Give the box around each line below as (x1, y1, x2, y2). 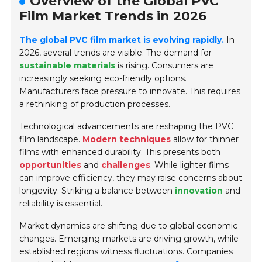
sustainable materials (19, 60, 116, 71)
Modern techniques (82, 134, 171, 145)
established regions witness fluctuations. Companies (19, 246, 233, 257)
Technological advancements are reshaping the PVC (19, 121, 234, 132)
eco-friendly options (104, 73, 185, 84)
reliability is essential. (19, 198, 103, 209)
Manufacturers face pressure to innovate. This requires (19, 86, 241, 97)
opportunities (19, 160, 82, 171)
